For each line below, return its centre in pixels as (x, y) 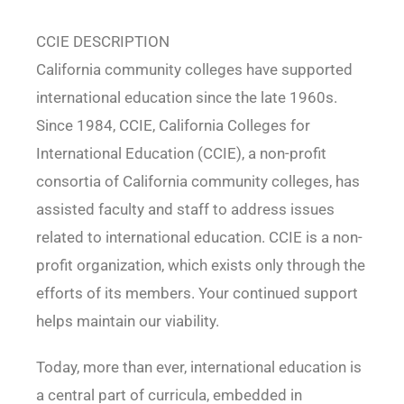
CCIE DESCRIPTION (102, 42)
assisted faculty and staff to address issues (185, 210)
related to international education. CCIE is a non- (199, 238)
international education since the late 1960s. (186, 98)
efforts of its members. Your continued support (197, 294)
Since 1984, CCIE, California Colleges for (173, 126)
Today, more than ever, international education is (198, 367)
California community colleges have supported (194, 70)
